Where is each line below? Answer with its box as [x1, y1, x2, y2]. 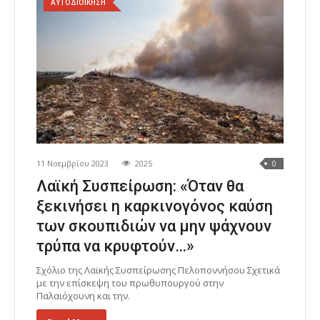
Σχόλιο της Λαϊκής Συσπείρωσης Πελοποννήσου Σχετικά [36, 264, 280, 277]
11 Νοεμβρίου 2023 [36, 158, 109, 169]
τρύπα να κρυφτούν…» [36, 237, 194, 256]
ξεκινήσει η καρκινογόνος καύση [36, 197, 273, 216]
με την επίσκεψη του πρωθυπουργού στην [36, 276, 224, 290]
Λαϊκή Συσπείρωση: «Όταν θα [36, 177, 244, 196]
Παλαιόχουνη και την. [36, 289, 130, 303]
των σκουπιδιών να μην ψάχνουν [36, 217, 271, 236]
